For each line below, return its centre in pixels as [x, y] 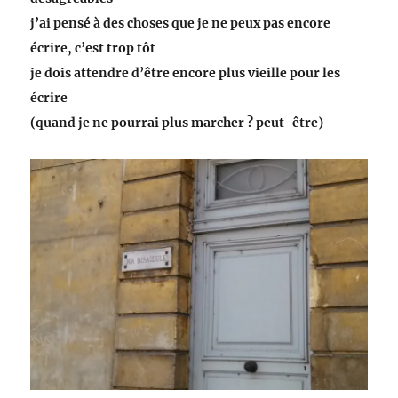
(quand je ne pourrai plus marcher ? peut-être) [177, 123]
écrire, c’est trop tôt [93, 48]
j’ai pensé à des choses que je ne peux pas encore [181, 24]
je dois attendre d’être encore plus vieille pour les [186, 73]
